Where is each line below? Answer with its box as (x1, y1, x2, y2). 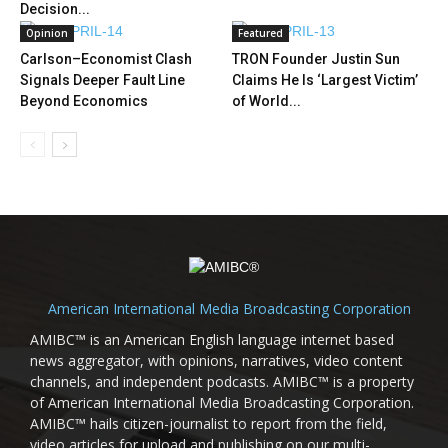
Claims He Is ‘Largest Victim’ (231, 72, 418, 89)
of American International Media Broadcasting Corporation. (30, 393, 414, 413)
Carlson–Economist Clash (20, 51, 192, 68)
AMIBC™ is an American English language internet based (30, 330, 394, 350)
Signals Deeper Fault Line (20, 72, 185, 89)
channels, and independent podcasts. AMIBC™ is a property (30, 372, 414, 392)
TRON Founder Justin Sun (231, 51, 400, 68)
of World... (231, 93, 301, 110)
